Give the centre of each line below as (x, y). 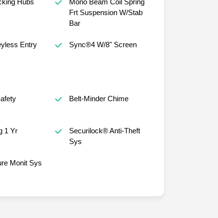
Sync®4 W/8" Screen (103, 44)
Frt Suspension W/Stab (106, 12)
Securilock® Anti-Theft (104, 130)
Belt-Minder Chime (99, 98)
